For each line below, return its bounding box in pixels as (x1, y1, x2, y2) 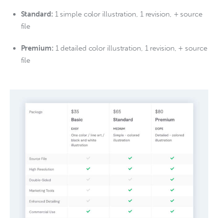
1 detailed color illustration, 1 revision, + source (53, 43, 207, 53)
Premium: (20, 43, 54, 53)
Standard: (20, 10, 53, 19)
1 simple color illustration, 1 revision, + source (53, 10, 202, 19)
